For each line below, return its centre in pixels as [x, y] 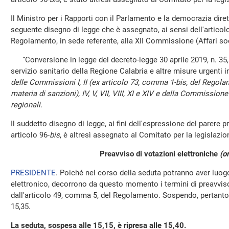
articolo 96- [30, 135]
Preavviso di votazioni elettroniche [160, 154]
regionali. [27, 105]
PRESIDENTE [33, 173]
